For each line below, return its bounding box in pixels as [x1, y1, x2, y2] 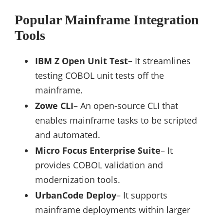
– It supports [116, 189, 167, 201]
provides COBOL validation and [35, 159, 163, 171]
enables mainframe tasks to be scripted [35, 114, 197, 127]
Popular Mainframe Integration [15, 12, 199, 28]
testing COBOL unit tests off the [35, 70, 164, 82]
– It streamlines [128, 55, 191, 67]
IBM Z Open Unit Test [35, 55, 128, 67]
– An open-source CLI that [73, 100, 178, 112]
